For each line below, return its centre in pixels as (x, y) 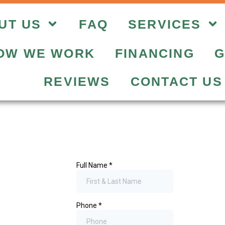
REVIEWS (77, 81)
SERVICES (165, 24)
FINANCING (154, 53)
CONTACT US (176, 81)
